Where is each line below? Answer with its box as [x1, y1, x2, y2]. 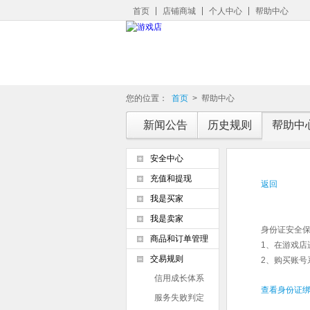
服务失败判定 [154, 293, 204, 302]
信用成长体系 [154, 273, 204, 283]
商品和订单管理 [150, 234, 208, 244]
